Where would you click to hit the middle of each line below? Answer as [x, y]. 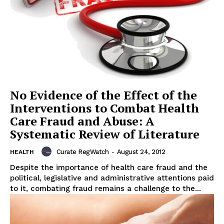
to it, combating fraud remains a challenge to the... [105, 189]
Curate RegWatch [82, 151]
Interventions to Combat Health [104, 108]
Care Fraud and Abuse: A [82, 121]
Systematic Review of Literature [105, 134]
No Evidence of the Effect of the [103, 95]
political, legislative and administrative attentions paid [112, 178]
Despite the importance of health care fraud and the [109, 168]
